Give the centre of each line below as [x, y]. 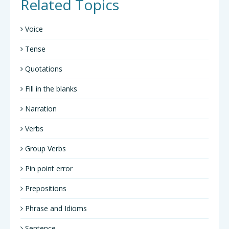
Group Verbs [44, 148]
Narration [40, 109]
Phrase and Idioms [55, 208]
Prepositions [45, 188]
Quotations [43, 69]
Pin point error [48, 168]
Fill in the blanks [50, 89]
